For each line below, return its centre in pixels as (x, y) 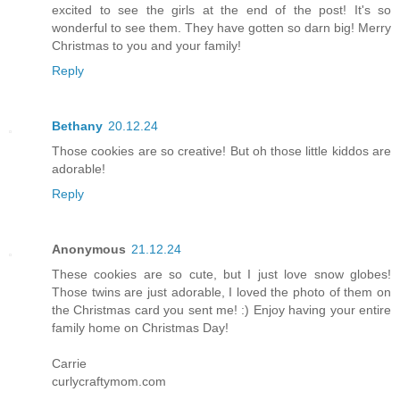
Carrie (69, 363)
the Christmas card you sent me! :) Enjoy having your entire (221, 309)
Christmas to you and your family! (146, 45)
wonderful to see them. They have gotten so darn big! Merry (221, 27)
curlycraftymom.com (109, 381)
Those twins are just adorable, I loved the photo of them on (221, 292)
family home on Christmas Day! (140, 327)
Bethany (77, 125)
